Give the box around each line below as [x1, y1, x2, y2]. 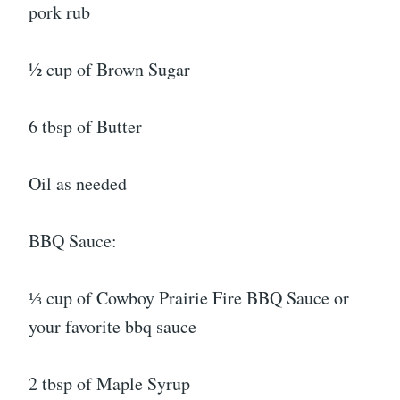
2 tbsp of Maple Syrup [29, 371, 190, 396]
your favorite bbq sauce [29, 313, 196, 338]
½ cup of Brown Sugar [29, 56, 190, 81]
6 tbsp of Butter [29, 113, 142, 138]
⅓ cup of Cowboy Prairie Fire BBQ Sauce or [29, 285, 349, 310]
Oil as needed [29, 171, 127, 196]
